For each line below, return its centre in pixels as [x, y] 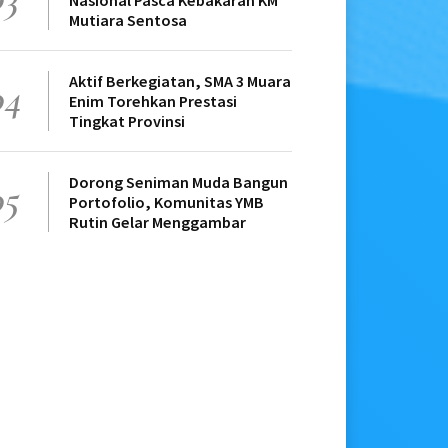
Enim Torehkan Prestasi [153, 101]
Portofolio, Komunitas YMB [166, 202]
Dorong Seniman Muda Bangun [178, 182]
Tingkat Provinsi [127, 121]
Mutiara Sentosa [128, 20]
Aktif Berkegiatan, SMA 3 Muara [180, 81]
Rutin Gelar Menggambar [157, 222]
